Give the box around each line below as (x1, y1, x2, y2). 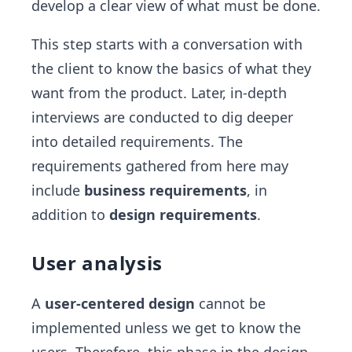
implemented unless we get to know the (31, 317, 301, 337)
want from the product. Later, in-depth (31, 82, 287, 102)
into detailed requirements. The (31, 131, 243, 151)
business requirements (84, 180, 247, 200)
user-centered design (45, 293, 195, 313)
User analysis (31, 249, 163, 276)
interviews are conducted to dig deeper (31, 107, 293, 126)
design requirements (109, 204, 257, 224)
